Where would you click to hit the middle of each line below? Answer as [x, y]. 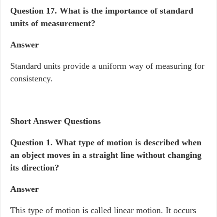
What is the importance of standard [126, 11]
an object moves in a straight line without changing [106, 155]
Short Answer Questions [55, 121]
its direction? [35, 168]
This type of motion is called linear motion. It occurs [103, 210]
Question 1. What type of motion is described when [106, 142]
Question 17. [35, 11]
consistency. [31, 78]
